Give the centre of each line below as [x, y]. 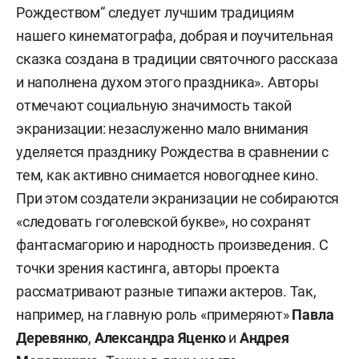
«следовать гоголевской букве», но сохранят [163, 221]
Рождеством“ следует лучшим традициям [155, 12]
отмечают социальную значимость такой [154, 105]
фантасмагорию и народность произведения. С [172, 244]
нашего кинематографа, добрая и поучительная [175, 35]
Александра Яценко [159, 337]
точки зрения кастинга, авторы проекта [148, 268]
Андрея [263, 337]
